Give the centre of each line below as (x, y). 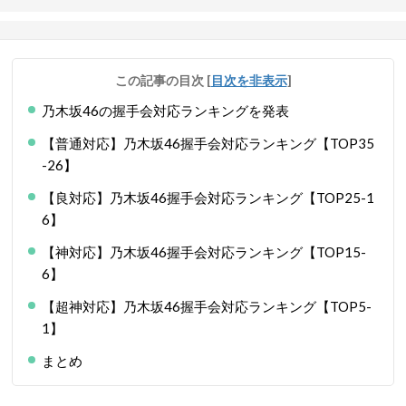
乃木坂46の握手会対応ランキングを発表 (165, 111)
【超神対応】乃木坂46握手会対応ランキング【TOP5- (207, 306)
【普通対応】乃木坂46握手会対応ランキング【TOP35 (208, 143)
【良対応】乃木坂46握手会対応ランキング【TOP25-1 (208, 198)
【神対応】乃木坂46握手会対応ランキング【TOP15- (204, 252)
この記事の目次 (160, 80)
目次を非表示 (249, 80)
